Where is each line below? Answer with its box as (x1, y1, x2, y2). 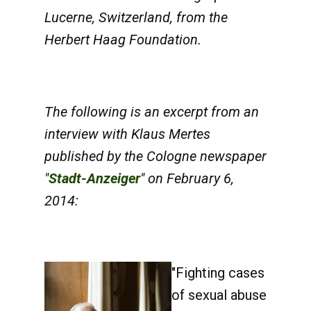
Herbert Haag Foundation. (44, 31, 201, 48)
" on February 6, (140, 170, 234, 187)
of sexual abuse (171, 287, 267, 303)
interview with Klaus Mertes (44, 126, 210, 142)
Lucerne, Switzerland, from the (44, 9, 228, 26)
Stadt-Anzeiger (49, 170, 140, 187)
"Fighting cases (171, 264, 264, 281)
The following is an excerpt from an (44, 103, 259, 120)
